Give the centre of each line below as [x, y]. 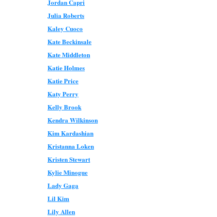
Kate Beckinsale [70, 41]
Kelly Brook [64, 107]
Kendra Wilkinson [73, 120]
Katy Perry [63, 94]
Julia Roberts [66, 15]
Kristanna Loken [71, 146]
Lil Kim [58, 198]
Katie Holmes [66, 68]
